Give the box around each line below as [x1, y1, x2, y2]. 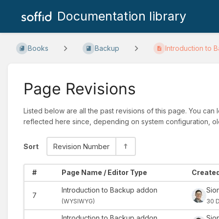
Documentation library [57, 9, 186, 23]
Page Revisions [23, 79, 136, 98]
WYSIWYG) [63, 197, 95, 205]
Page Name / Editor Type [61, 168, 147, 177]
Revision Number [53, 142, 109, 151]
